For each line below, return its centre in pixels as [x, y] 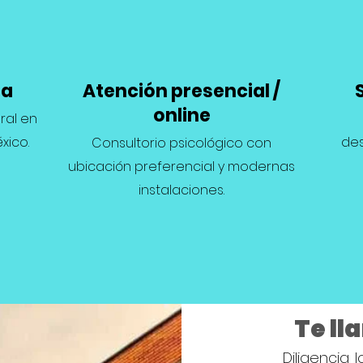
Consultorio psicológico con [181, 143]
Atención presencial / [181, 91]
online [181, 115]
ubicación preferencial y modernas [181, 167]
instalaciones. [181, 190]
